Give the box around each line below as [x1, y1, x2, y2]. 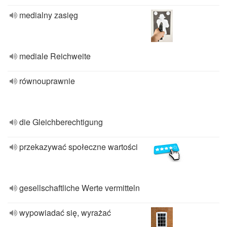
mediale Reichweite [19, 50, 91, 62]
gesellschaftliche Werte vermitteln [19, 182, 140, 194]
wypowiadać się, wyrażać [19, 207, 111, 218]
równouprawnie [19, 75, 75, 87]
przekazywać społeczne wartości [19, 141, 138, 153]
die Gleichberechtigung [19, 116, 103, 128]
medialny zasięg [19, 9, 78, 21]
